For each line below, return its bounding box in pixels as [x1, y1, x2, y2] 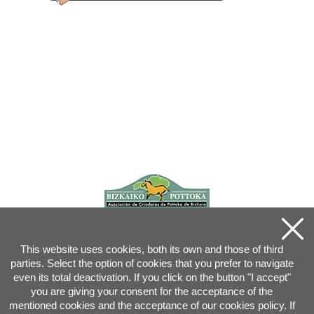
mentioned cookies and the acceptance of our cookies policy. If [8, 299, 295, 311]
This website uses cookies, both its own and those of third [20, 243, 283, 255]
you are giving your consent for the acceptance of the [31, 285, 273, 297]
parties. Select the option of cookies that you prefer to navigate [10, 257, 294, 269]
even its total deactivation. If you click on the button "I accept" [13, 271, 291, 283]
